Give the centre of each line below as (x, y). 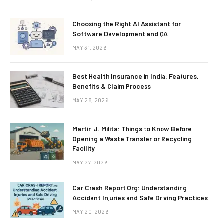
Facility (84, 148)
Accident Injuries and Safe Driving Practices (140, 198)
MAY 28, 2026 (90, 100)
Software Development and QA (120, 34)
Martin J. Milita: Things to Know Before (132, 129)
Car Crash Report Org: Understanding (130, 188)
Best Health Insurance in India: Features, (136, 76)
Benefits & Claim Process (112, 86)
